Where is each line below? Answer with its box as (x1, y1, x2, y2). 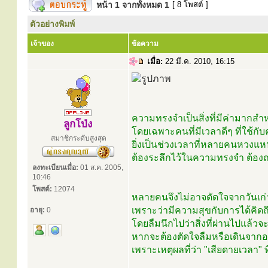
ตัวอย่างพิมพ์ (30, 19, 75, 29)
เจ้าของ (31, 39, 54, 48)
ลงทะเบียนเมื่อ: (32, 163, 78, 172)
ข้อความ (132, 39, 159, 48)
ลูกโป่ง (63, 118, 92, 130)
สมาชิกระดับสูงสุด (50, 134, 106, 142)
